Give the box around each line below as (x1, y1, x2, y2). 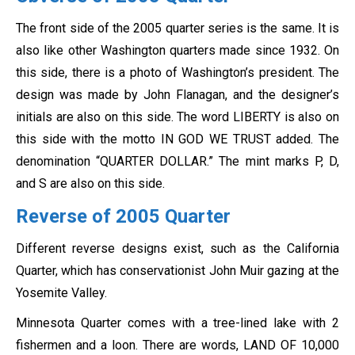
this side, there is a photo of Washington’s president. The (16, 65, 339, 81)
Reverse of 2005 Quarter (16, 205, 231, 228)
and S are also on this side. (16, 176, 165, 192)
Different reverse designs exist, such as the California (16, 241, 339, 257)
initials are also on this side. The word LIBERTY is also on (16, 109, 339, 125)
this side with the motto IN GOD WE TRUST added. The (16, 132, 339, 147)
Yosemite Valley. (16, 285, 107, 301)
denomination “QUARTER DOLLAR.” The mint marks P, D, (16, 154, 339, 170)
